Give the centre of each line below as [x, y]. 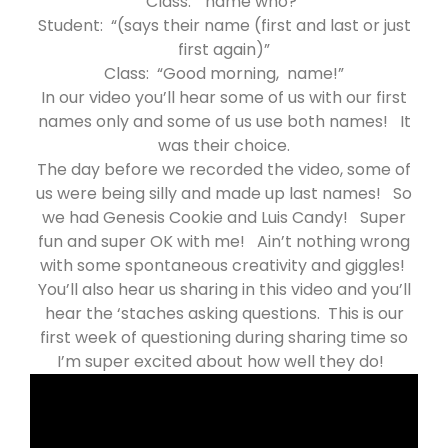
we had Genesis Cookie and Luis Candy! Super [224, 217]
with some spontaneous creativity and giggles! [224, 265]
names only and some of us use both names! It [224, 121]
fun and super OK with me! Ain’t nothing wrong [224, 241]
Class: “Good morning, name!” [224, 73]
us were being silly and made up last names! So [224, 193]
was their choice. [224, 145]
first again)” [224, 49]
